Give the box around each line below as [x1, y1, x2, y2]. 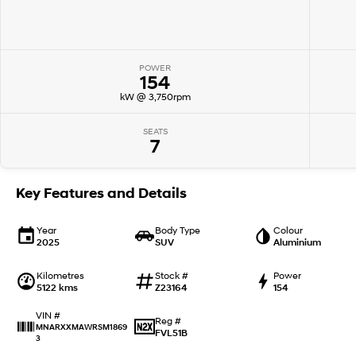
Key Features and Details [16, 184, 187, 203]
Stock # [154, 269, 188, 282]
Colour [273, 223, 303, 236]
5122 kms [37, 281, 78, 294]
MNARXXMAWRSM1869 [36, 321, 128, 333]
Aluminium [273, 235, 321, 248]
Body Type [154, 223, 200, 236]
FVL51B [154, 326, 188, 339]
